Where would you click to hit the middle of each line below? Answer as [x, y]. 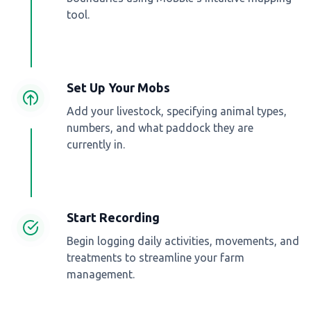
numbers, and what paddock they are [160, 127]
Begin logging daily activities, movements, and [183, 241]
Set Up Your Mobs [118, 87]
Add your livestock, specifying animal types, [177, 111]
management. [101, 274]
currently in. [96, 144]
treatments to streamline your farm [155, 257]
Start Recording [113, 217]
